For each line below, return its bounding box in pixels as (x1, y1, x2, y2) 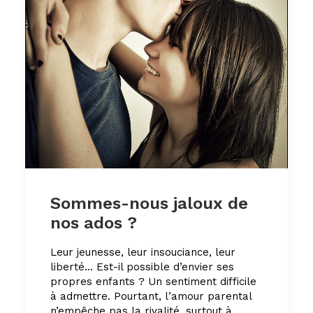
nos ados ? (50, 213, 137, 233)
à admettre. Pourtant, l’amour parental (50, 290, 252, 303)
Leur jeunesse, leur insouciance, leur (50, 246, 235, 259)
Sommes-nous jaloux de (50, 194, 248, 213)
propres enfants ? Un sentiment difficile (50, 275, 256, 288)
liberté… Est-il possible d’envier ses (50, 261, 234, 273)
